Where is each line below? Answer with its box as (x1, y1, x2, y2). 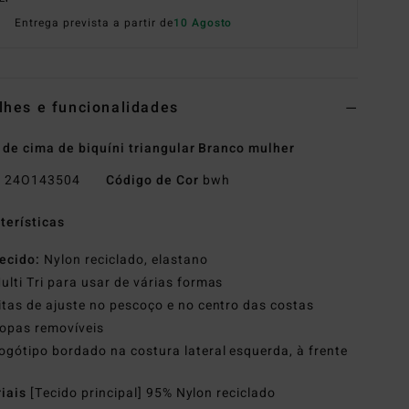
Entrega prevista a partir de (15, 15, 173, 32)
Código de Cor (105, 171, 199, 191)
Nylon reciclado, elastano (40, 250, 208, 270)
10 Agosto (173, 15, 233, 32)
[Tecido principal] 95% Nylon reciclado (30, 383, 277, 404)
